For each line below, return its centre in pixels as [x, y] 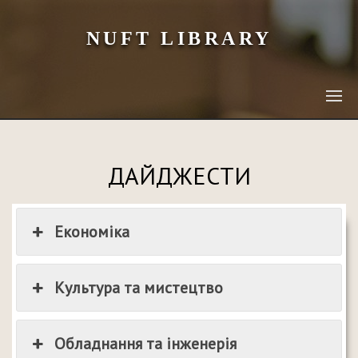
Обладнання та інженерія [146, 344]
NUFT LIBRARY [179, 38]
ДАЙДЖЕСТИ [179, 175]
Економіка [92, 232]
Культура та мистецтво [139, 288]
